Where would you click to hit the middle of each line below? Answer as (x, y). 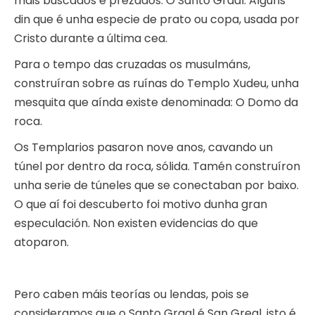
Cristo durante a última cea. (91, 39)
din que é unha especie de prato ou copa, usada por (157, 20)
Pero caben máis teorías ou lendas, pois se (131, 295)
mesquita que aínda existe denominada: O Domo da (156, 103)
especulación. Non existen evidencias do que (136, 224)
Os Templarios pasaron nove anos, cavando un (143, 148)
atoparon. (41, 243)
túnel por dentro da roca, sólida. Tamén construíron (157, 167)
